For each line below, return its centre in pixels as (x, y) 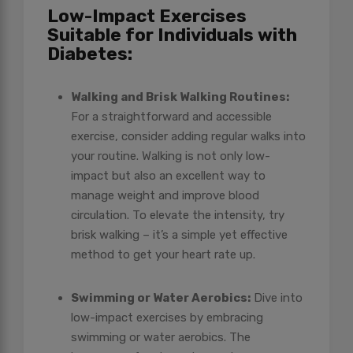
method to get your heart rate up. (163, 255)
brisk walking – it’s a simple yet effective (179, 235)
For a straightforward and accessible (171, 117)
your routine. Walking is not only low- (171, 156)
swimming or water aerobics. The (161, 338)
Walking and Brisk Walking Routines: (180, 97)
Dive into (277, 298)
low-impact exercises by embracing (167, 318)
